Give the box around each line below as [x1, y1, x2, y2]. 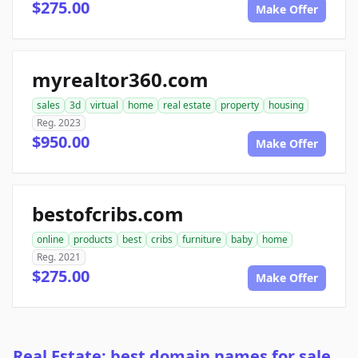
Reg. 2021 [37, 250, 81, 265]
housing [268, 98, 304, 113]
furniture [182, 233, 221, 247]
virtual [90, 98, 118, 113]
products [74, 233, 113, 247]
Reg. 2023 [37, 116, 81, 130]
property [221, 98, 259, 113]
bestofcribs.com [32, 201, 184, 228]
